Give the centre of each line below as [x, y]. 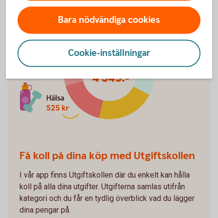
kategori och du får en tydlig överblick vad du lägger [107, 199]
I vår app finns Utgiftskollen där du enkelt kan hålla [105, 175]
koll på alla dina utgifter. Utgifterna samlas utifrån [102, 187]
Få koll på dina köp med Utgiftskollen [107, 156]
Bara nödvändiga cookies [109, 20]
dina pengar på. [45, 210]
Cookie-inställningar [109, 53]
